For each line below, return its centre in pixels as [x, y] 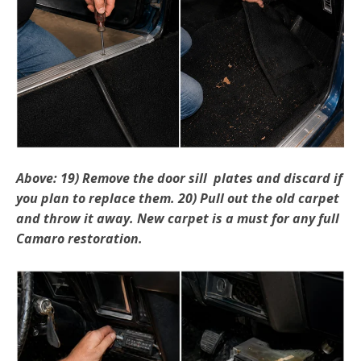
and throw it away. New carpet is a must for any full [178, 219]
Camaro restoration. [79, 239]
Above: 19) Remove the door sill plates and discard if [179, 178]
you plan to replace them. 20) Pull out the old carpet [178, 199]
